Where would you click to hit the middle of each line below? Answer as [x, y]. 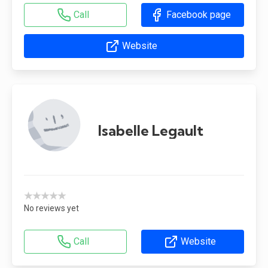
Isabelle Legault [151, 130]
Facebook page [198, 14]
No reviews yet [51, 208]
